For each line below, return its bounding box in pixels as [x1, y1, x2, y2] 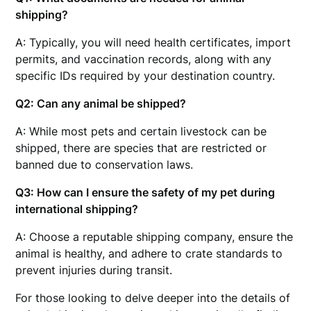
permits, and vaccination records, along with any [15, 52, 272, 66]
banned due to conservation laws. [15, 158, 194, 171]
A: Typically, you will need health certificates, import [15, 35, 292, 49]
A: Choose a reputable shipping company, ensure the [15, 230, 294, 244]
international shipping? [15, 202, 139, 216]
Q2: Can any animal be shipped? [15, 96, 187, 110]
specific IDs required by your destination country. [15, 69, 276, 83]
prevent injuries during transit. [15, 263, 173, 277]
